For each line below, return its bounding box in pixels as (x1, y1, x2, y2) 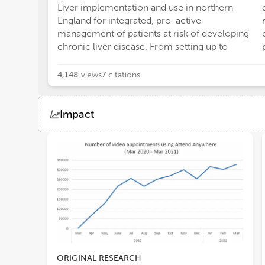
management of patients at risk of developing (57, 27, 249, 39)
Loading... (47, 178, 89, 189)
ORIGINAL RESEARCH (57, 253, 141, 264)
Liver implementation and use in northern (57, 1, 233, 13)
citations (108, 70, 140, 80)
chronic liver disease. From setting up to (57, 40, 228, 52)
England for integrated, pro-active (57, 14, 201, 26)
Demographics (73, 139, 138, 150)
